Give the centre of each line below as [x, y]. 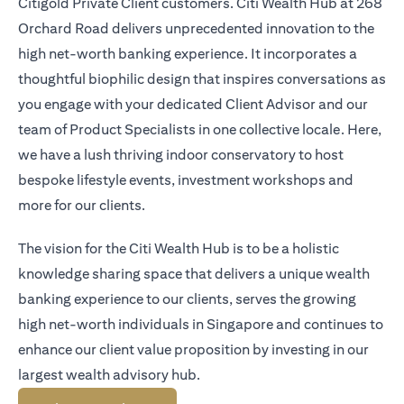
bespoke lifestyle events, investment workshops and [186, 180]
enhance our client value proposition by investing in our [193, 349]
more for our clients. [82, 205]
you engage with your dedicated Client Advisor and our [193, 104]
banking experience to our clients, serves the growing [187, 299]
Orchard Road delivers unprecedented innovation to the [196, 28]
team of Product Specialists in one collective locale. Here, [200, 129]
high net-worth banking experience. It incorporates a [188, 54]
